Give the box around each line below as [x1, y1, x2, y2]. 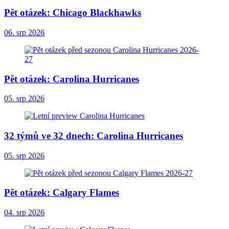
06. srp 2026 [4, 28, 44, 37]
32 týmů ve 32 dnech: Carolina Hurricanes [4, 130, 183, 141]
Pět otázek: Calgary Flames [4, 187, 119, 198]
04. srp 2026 [4, 208, 44, 217]
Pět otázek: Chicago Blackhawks [4, 7, 141, 18]
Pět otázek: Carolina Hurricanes [4, 73, 139, 84]
